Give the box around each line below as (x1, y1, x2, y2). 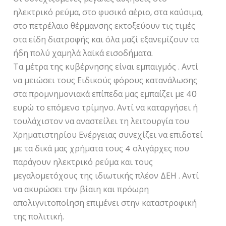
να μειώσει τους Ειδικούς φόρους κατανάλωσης (13, 74, 198, 86)
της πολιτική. (13, 210, 65, 222)
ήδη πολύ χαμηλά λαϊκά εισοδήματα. (13, 47, 153, 59)
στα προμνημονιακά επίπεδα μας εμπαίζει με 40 (13, 88, 197, 100)
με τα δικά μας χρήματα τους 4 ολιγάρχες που (13, 142, 190, 154)
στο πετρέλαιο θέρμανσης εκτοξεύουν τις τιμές (13, 20, 196, 32)
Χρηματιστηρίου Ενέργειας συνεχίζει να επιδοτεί (13, 129, 203, 141)
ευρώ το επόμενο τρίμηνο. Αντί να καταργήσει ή (13, 101, 198, 114)
